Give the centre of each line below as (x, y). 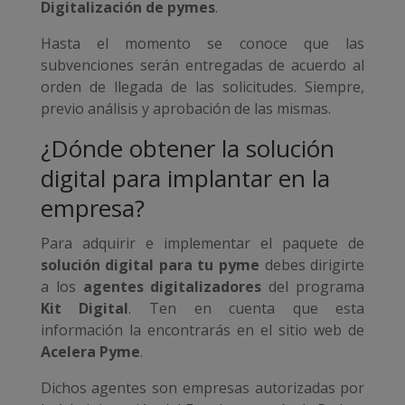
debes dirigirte (312, 265)
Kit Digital (85, 309)
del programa (313, 287)
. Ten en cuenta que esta (247, 309)
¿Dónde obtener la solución (187, 149)
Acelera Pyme (90, 352)
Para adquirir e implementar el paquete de (202, 244)
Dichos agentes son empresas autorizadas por (202, 388)
